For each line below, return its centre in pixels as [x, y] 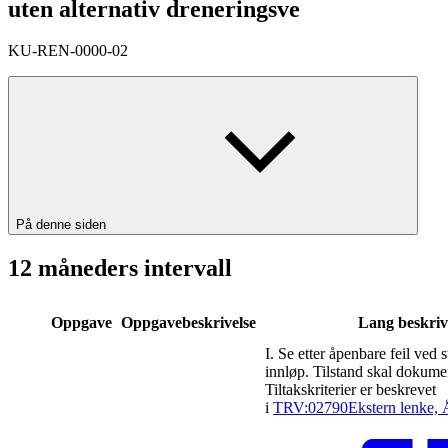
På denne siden [63, 225]
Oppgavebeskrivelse [188, 323]
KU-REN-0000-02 [68, 51]
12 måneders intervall [120, 268]
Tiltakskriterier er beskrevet [350, 390]
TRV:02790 [310, 408]
